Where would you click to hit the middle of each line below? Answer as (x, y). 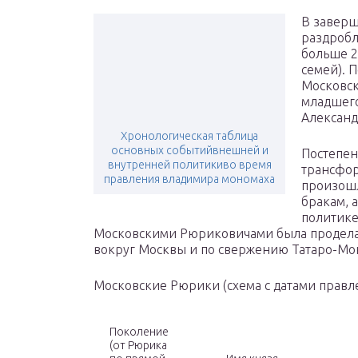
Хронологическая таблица (189, 136)
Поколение (139, 332)
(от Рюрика (138, 346)
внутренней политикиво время (189, 165)
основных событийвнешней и (189, 151)
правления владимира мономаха (189, 179)
